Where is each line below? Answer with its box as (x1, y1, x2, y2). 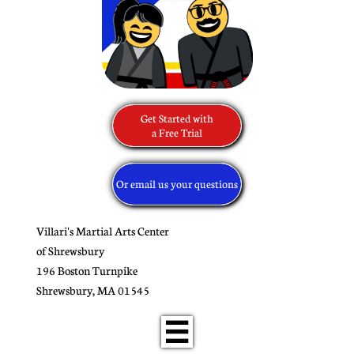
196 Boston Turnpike (36, 263, 137, 277)
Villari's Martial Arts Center (36, 224, 169, 238)
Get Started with (141, 111, 213, 125)
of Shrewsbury (36, 243, 104, 258)
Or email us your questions (116, 177, 238, 190)
